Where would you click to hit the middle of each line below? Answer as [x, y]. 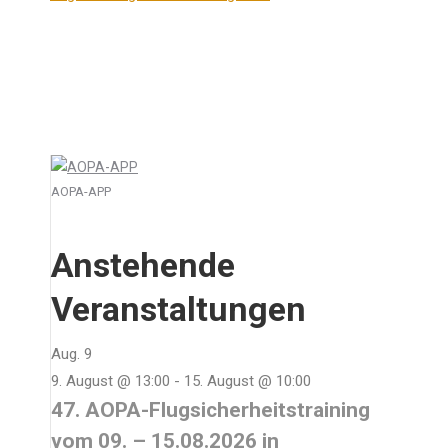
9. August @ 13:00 [110, 381]
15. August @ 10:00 [247, 381]
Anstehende [143, 265]
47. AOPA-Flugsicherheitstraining [210, 410]
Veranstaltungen [178, 309]
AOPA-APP [81, 191]
